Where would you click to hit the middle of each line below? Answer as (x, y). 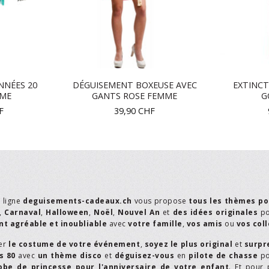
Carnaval (23, 212)
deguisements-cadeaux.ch (77, 201)
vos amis (204, 223)
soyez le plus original (189, 244)
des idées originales (215, 212)
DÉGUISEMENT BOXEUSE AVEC (134, 85)
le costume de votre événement (74, 244)
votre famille (155, 223)
